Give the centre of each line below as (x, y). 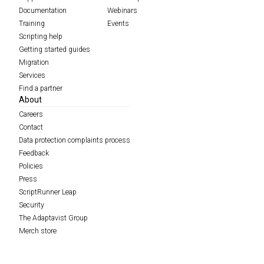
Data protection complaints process (75, 141)
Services (32, 76)
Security (32, 205)
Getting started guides (55, 50)
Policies (31, 166)
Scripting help (41, 37)
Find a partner (41, 89)
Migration (34, 63)
